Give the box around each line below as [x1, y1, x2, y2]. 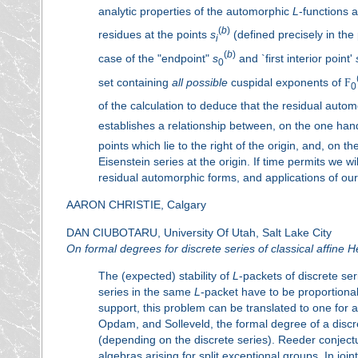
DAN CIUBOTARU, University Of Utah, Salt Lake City [66, 225, 332, 239]
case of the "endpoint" [97, 51, 213, 65]
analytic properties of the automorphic [97, 4, 292, 18]
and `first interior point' [235, 51, 356, 65]
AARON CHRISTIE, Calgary [66, 198, 206, 212]
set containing [97, 75, 172, 89]
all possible [171, 75, 228, 89]
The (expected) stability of [97, 268, 233, 282]
